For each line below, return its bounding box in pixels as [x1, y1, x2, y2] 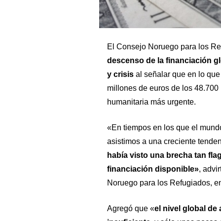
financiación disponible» [107, 164, 199, 173]
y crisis [107, 70, 134, 78]
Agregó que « [107, 204, 154, 213]
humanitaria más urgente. [107, 97, 196, 106]
